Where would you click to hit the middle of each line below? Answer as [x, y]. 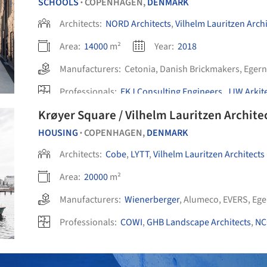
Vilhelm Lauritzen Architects [209, 154]
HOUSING [58, 133]
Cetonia [140, 69]
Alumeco [201, 200]
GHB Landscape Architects [199, 222]
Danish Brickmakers [200, 69]
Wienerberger [152, 200]
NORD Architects [138, 24]
